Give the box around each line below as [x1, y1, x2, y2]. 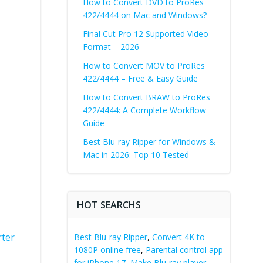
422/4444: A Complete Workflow [82, 104, 206, 116]
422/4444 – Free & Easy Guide [82, 72, 198, 84]
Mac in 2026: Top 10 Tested [82, 149, 189, 160]
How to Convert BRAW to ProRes [82, 91, 210, 103]
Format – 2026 [82, 41, 139, 52]
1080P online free [73, 244, 141, 255]
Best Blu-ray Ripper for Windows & [82, 136, 215, 147]
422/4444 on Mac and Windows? [82, 9, 207, 21]
